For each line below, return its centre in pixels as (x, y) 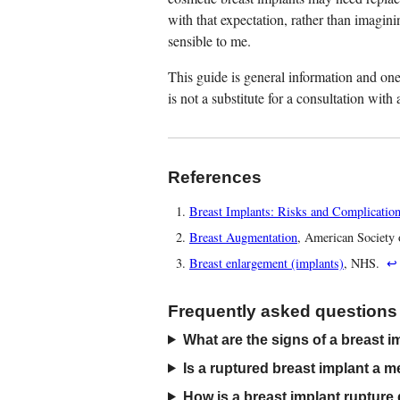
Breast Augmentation (243, 237)
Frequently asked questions (283, 311)
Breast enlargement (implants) (267, 262)
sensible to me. (209, 41)
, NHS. (363, 262)
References (215, 178)
